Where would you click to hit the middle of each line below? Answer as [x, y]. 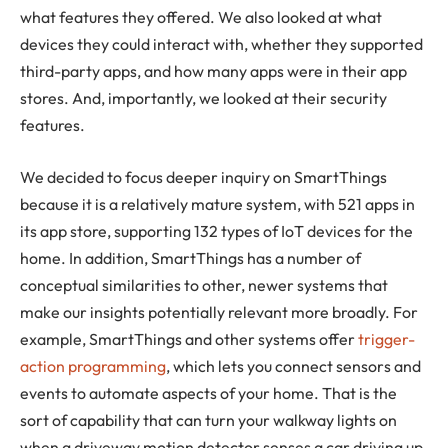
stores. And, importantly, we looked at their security [203, 98]
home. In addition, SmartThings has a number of [190, 257]
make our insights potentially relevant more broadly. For [219, 311]
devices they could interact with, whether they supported [221, 44]
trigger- [386, 338]
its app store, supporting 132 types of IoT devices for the [216, 230]
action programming [93, 365]
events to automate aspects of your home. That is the [208, 392]
